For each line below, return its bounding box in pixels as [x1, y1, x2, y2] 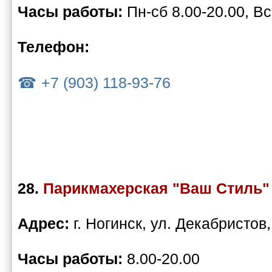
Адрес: [18, 215, 73, 233]
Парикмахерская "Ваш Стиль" [43, 180, 270, 197]
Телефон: [18, 38, 89, 56]
